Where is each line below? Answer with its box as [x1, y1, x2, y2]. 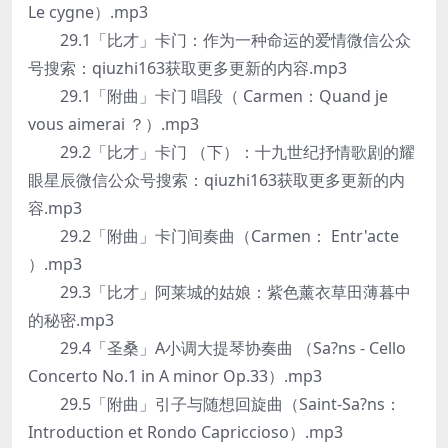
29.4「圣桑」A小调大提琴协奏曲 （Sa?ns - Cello [28, 337, 406, 359]
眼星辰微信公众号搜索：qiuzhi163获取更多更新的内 [28, 169, 405, 191]
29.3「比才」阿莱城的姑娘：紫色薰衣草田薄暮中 [28, 281, 411, 303]
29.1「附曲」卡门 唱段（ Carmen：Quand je [28, 85, 388, 107]
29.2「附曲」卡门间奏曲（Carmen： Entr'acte [28, 225, 399, 247]
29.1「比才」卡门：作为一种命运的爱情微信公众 [28, 29, 411, 51]
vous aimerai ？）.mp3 [28, 113, 199, 135]
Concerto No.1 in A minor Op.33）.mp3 [28, 365, 322, 387]
